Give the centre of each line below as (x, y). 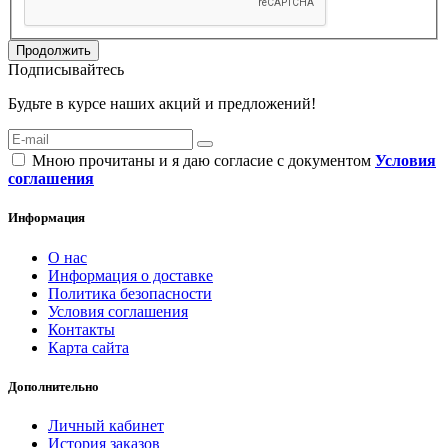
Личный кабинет (106, 425)
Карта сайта (88, 347)
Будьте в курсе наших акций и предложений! (162, 104)
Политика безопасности (130, 293)
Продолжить (53, 51)
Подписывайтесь (66, 70)
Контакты (81, 329)
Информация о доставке (130, 275)
